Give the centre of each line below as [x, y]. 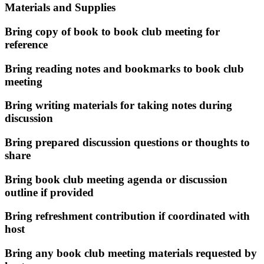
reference [26, 44]
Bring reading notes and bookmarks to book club [124, 68]
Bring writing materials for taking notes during [118, 105]
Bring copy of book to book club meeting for [112, 31]
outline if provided [49, 192]
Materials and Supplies [60, 8]
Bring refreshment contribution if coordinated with [127, 216]
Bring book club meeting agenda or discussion [116, 179]
